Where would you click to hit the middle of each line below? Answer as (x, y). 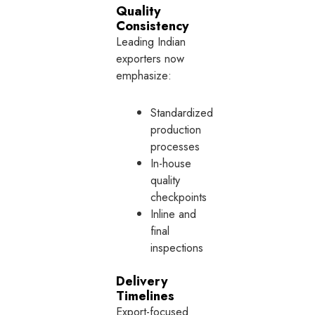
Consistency (153, 26)
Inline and (174, 214)
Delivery (142, 281)
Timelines (146, 295)
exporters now (150, 59)
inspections (177, 248)
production (176, 130)
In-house (171, 163)
